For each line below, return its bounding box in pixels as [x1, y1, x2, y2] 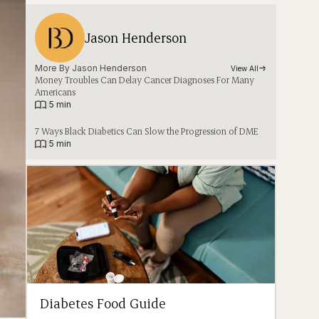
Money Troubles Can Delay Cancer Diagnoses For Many [35, 74, 255, 86]
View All [231, 64, 259, 73]
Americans [35, 86, 76, 98]
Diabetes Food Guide [40, 294, 167, 313]
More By [35, 63, 73, 74]
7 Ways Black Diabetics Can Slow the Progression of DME [35, 125, 259, 137]
